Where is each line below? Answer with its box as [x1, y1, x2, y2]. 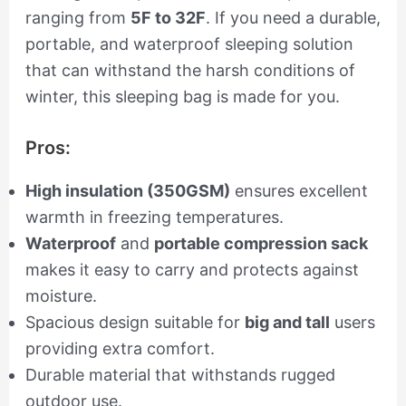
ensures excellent [229, 181, 368, 201]
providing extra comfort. [24, 339, 215, 359]
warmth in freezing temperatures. [24, 208, 284, 227]
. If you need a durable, [205, 8, 381, 28]
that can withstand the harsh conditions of [24, 61, 355, 81]
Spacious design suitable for [24, 313, 245, 333]
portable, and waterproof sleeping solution [24, 34, 353, 54]
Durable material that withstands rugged [24, 365, 335, 385]
